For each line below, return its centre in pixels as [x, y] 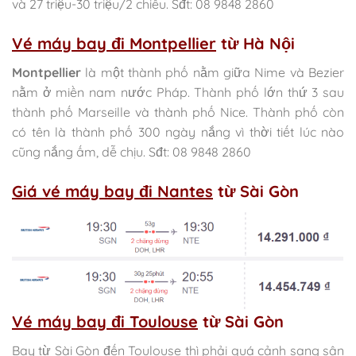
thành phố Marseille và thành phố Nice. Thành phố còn [178, 112]
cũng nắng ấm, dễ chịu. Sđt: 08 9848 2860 [132, 151]
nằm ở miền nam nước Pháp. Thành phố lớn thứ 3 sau [178, 92]
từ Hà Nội [255, 43]
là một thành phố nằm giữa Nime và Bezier [213, 72]
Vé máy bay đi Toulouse [105, 322]
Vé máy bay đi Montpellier [114, 43]
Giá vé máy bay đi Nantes [112, 191]
